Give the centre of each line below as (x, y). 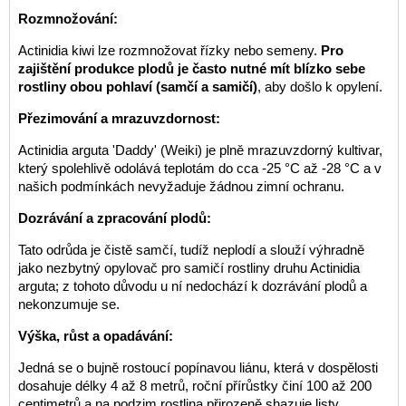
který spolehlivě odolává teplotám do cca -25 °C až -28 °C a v (199, 169)
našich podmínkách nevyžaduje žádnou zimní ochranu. (181, 187)
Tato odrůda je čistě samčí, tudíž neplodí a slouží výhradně (191, 250)
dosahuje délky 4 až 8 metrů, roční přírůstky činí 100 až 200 (194, 386)
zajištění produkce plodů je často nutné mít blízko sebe (191, 69)
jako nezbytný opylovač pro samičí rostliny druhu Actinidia (188, 268)
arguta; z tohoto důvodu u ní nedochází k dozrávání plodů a (192, 286)
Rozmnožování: (68, 19)
